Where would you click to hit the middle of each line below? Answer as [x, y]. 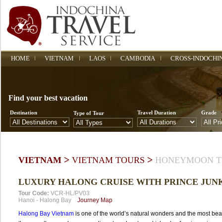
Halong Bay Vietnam [46, 214]
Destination [23, 112]
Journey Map [95, 200]
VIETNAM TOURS [108, 160]
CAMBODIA [138, 58]
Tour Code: [33, 193]
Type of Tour [88, 113]
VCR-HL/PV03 [70, 193]
